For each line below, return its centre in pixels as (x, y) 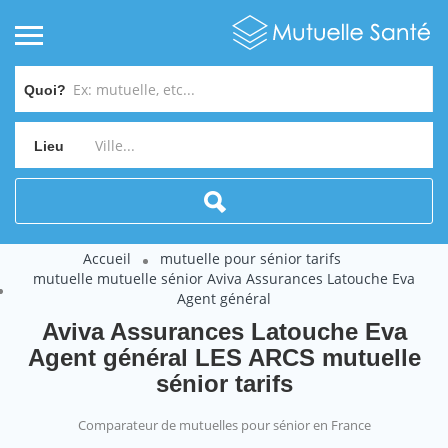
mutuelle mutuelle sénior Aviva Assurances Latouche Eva (224, 278)
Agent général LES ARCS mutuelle (224, 357)
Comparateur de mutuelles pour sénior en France (224, 425)
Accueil (106, 258)
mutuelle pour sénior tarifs (250, 258)
